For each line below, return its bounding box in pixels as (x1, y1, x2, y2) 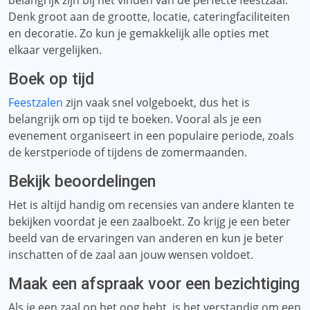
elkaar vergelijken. (8, 42, 102, 57)
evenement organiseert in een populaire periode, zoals (8, 128, 294, 143)
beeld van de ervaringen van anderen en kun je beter (8, 230, 284, 246)
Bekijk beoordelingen (8, 172, 156, 191)
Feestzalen (8, 95, 63, 110)
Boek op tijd (8, 69, 94, 89)
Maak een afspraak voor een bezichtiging (8, 274, 300, 293)
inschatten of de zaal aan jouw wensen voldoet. (8, 247, 253, 262)
